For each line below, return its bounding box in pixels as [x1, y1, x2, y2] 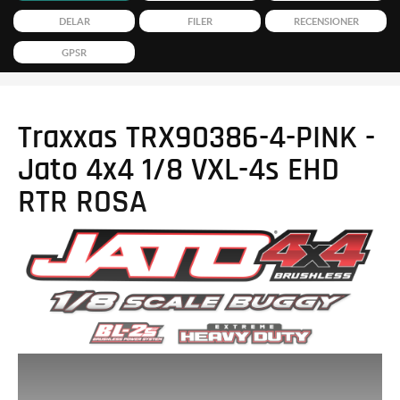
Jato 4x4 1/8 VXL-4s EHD [18, 153, 339, 186]
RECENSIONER [293, 14, 359, 29]
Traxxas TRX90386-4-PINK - [18, 121, 375, 154]
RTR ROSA [18, 185, 147, 218]
